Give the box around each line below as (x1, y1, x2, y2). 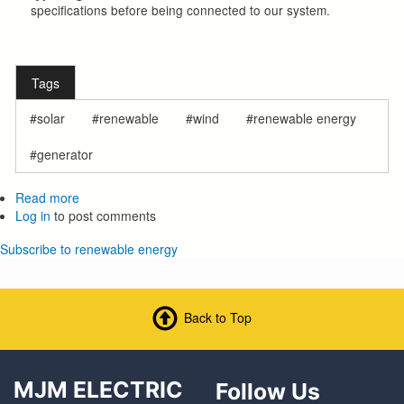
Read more (14, 188, 79, 207)
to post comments (50, 207, 156, 225)
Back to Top (184, 308, 252, 326)
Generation (78, 243, 143, 262)
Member (78, 207, 127, 225)
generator (37, 145, 93, 164)
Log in (14, 207, 50, 225)
